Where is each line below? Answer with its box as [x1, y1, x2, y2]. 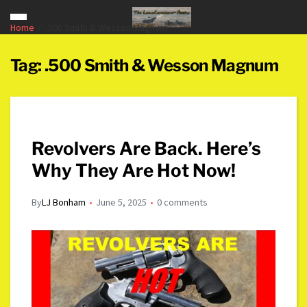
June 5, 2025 [96, 196, 147, 208]
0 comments [157, 196, 208, 208]
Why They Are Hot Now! [32, 160, 236, 181]
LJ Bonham [42, 196, 86, 208]
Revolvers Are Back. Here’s [32, 138, 262, 159]
